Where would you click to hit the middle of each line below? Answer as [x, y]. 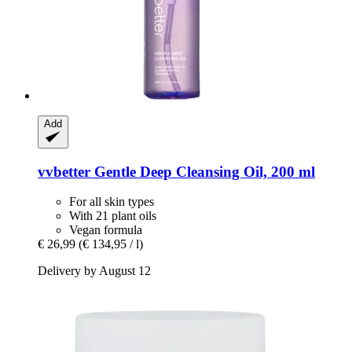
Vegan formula [106, 230]
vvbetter [64, 171]
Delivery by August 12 [94, 271]
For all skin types [112, 202]
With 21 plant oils [113, 216]
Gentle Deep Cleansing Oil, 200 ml [203, 171]
